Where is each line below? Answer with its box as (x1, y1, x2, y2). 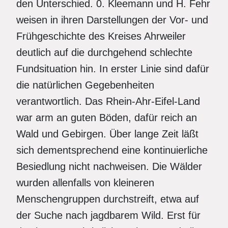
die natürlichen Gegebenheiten (16, 79, 154, 91)
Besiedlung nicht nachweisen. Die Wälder (16, 161, 202, 172)
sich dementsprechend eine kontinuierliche (16, 145, 208, 156)
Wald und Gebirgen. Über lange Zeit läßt (16, 128, 198, 139)
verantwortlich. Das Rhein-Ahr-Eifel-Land (16, 96, 200, 107)
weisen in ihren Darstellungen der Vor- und (16, 14, 208, 25)
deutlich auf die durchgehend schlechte (16, 47, 192, 58)
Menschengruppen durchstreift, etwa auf (16, 193, 199, 205)
